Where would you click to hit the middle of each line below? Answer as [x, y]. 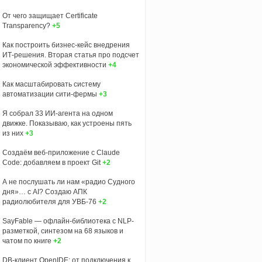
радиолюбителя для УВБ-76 [49, 201]
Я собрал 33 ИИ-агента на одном [57, 113]
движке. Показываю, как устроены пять [67, 123]
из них [13, 133]
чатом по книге [27, 241]
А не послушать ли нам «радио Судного [68, 182]
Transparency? [26, 25]
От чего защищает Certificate [50, 15]
